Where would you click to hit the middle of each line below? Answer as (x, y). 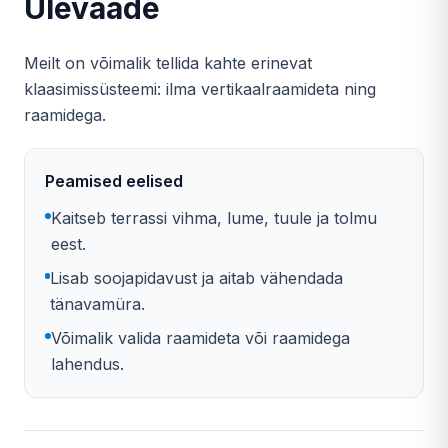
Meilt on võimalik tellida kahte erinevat (168, 63)
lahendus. (87, 364)
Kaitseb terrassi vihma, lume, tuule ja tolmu (213, 218)
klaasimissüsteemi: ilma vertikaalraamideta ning (200, 89)
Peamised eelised (114, 181)
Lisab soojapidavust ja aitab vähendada (197, 278)
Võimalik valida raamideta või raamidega (200, 338)
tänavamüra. (98, 304)
